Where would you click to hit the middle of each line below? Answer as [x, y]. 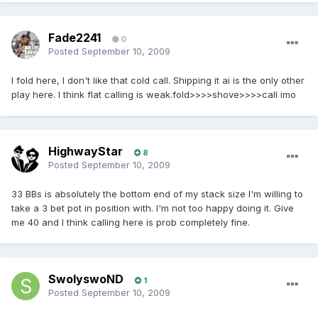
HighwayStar [86, 152]
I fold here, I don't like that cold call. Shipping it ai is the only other [158, 81]
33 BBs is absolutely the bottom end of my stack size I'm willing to [157, 194]
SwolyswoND [86, 279]
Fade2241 [75, 38]
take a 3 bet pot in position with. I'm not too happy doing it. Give [153, 208]
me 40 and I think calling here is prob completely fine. [131, 223]
